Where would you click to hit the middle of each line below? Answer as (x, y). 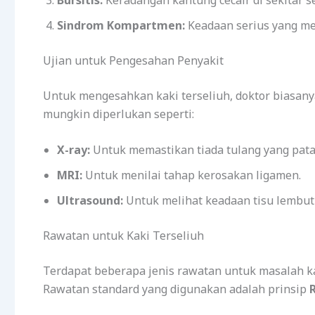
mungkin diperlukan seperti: (118, 114)
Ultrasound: (90, 201)
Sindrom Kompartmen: (121, 25)
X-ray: (73, 150)
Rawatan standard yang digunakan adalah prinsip (176, 289)
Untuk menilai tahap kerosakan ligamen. (192, 175)
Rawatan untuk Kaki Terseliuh (123, 236)
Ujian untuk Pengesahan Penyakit (133, 60)
